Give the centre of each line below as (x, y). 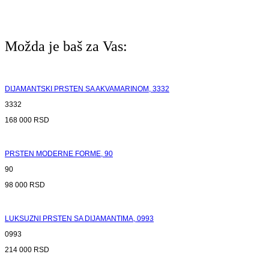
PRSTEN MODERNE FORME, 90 (59, 153)
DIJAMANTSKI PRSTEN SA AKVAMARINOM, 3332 (87, 89)
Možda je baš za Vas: (66, 46)
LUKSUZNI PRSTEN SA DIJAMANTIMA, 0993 (79, 218)
